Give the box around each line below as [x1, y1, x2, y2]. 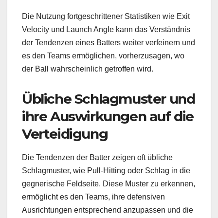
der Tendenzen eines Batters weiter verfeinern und [22, 38, 195, 47]
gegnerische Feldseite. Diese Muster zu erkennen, [22, 180, 195, 188]
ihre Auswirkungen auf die [22, 108, 194, 125]
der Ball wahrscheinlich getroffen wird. [22, 64, 153, 73]
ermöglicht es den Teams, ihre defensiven [22, 193, 165, 201]
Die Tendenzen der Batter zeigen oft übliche [22, 153, 173, 162]
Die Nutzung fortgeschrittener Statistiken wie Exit [22, 12, 190, 20]
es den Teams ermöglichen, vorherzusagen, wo [22, 51, 184, 60]
